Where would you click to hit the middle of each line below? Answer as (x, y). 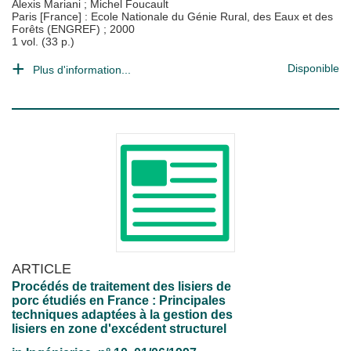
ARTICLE (42, 268)
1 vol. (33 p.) (43, 42)
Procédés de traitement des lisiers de (121, 286)
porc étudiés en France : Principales (119, 300)
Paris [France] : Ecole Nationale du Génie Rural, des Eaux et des (172, 16)
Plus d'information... (82, 70)
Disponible (313, 68)
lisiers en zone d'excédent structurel (119, 329)
